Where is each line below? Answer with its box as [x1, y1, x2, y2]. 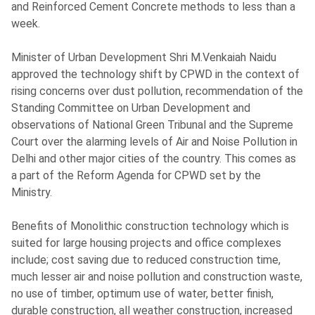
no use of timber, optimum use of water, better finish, [11, 287, 274, 301]
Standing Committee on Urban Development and [11, 101, 251, 115]
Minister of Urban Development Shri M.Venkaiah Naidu [11, 51, 277, 65]
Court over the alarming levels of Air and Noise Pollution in [11, 135, 298, 149]
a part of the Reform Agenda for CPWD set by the [11, 169, 262, 183]
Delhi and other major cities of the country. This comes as [11, 152, 297, 166]
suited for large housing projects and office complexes [11, 236, 282, 250]
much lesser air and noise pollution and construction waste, [11, 270, 303, 284]
